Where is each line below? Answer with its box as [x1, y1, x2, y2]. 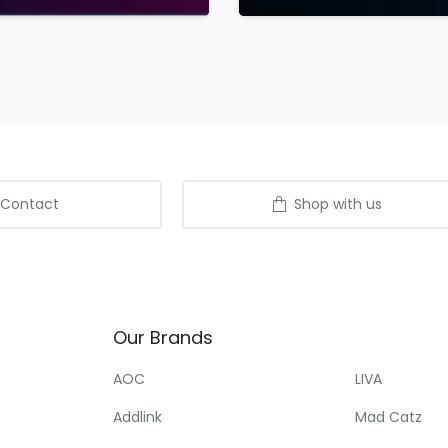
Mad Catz [355, 407, 422, 428]
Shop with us [293, 194, 382, 215]
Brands [150, 325, 213, 351]
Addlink [113, 407, 162, 428]
